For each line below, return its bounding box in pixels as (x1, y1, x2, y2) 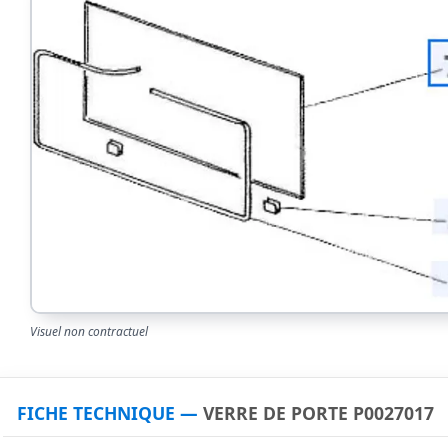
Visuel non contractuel (30, 322, 148, 340)
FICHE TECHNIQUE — (17, 400, 203, 425)
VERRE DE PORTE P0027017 (203, 400, 434, 425)
